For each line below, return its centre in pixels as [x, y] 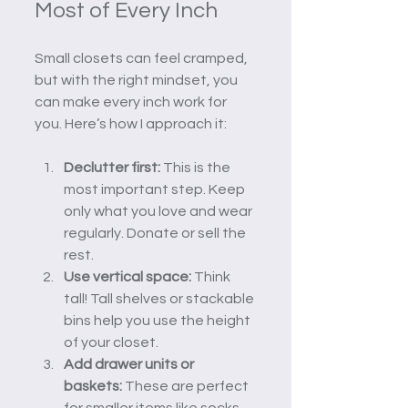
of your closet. [111, 342]
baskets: [93, 386]
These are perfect [187, 386]
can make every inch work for [132, 102]
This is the [197, 167]
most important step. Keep [156, 189]
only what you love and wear [159, 211]
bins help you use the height [158, 320]
